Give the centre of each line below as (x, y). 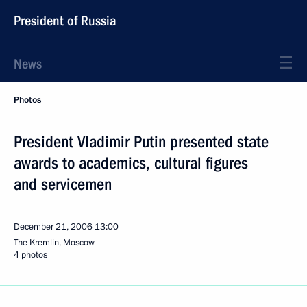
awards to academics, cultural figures (131, 163)
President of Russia (65, 21)
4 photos (30, 255)
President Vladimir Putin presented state (141, 142)
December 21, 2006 (53, 227)
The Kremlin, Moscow (54, 243)
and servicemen (63, 184)
